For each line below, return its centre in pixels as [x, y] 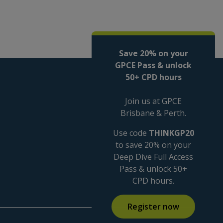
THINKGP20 [171, 133]
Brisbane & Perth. [153, 113]
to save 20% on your [153, 145]
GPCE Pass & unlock [153, 65]
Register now [153, 207]
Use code [131, 133]
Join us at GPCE [153, 101]
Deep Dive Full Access [153, 157]
